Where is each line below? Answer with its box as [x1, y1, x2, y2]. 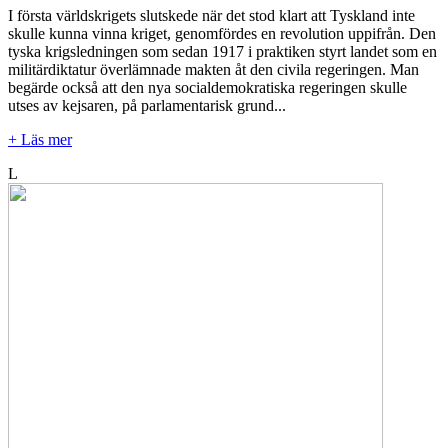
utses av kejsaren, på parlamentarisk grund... [8, 96, 286, 114]
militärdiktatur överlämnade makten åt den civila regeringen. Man [8, 60, 419, 78]
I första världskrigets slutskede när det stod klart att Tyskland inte [8, 6, 415, 24]
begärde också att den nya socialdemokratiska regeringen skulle [8, 78, 407, 96]
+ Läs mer [8, 130, 72, 148]
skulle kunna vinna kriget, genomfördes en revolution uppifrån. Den [8, 24, 436, 42]
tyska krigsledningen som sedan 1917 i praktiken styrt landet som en [8, 42, 437, 60]
